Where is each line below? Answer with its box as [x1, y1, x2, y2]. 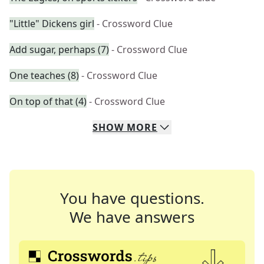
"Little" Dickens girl [9, 17, 94, 30]
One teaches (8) [9, 69, 79, 82]
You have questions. [60, 187, 204, 209]
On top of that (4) [9, 95, 87, 108]
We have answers [70, 206, 194, 227]
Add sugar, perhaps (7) [9, 43, 109, 56]
